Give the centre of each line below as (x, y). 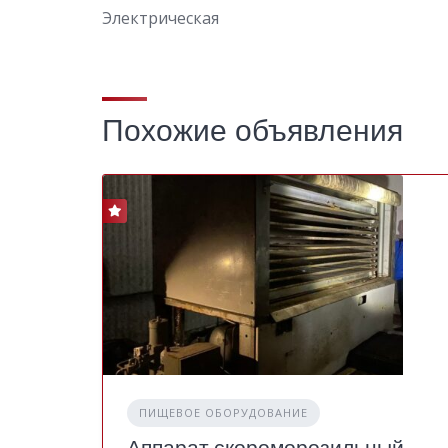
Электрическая (160, 17)
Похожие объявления (252, 130)
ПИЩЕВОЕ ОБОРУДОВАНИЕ (223, 412)
